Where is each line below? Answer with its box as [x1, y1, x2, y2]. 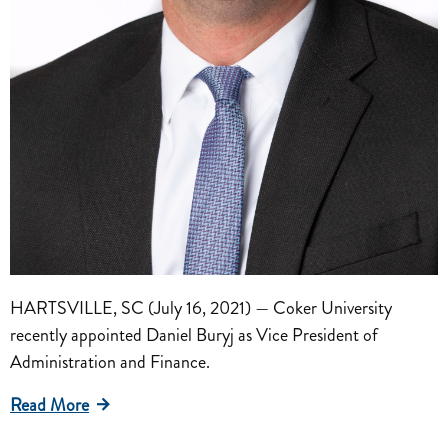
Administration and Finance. [10, 348, 210, 375]
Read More [10, 391, 89, 418]
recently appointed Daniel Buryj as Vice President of [10, 321, 378, 348]
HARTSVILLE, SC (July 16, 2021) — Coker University [10, 294, 392, 321]
